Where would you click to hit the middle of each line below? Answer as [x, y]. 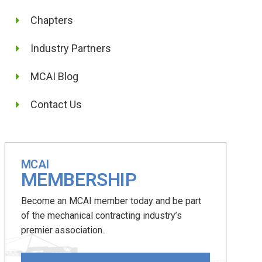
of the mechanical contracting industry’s [101, 216]
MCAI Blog [55, 76]
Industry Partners [71, 48]
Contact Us [56, 104]
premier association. [62, 230]
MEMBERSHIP [79, 180]
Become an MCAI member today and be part [111, 201]
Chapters [52, 20]
